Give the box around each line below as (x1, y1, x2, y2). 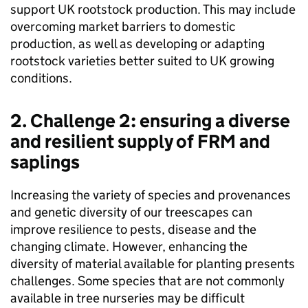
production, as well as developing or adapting (10, 36, 265, 52)
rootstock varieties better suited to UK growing (10, 53, 274, 69)
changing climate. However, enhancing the (10, 239, 247, 255)
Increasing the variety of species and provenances (10, 187, 291, 203)
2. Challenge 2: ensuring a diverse (10, 109, 290, 133)
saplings (10, 151, 80, 174)
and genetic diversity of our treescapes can (10, 204, 252, 221)
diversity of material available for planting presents (10, 256, 295, 272)
